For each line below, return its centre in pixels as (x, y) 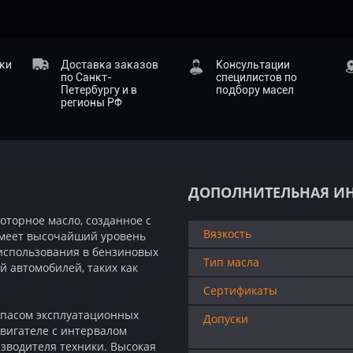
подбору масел (255, 90)
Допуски (226, 319)
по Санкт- (86, 77)
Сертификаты (240, 290)
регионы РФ (91, 102)
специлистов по (256, 77)
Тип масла (231, 262)
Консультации (253, 65)
